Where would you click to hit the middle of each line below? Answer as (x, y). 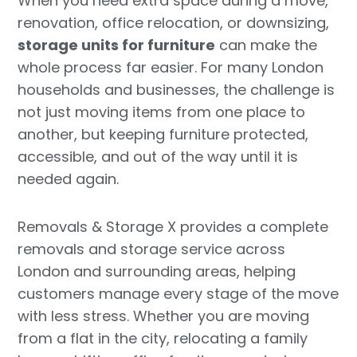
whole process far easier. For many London (171, 68)
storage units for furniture (117, 45)
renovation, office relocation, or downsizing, (174, 23)
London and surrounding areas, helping (157, 271)
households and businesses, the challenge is (177, 90)
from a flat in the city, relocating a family (163, 338)
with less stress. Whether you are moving (164, 316)
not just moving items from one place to (162, 112)
